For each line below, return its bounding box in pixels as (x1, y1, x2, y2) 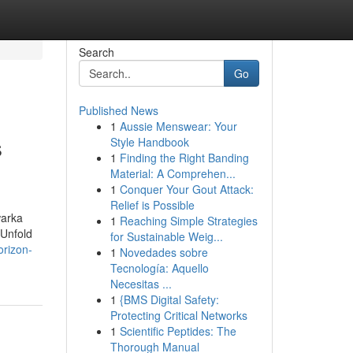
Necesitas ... (110, 276, 172, 292)
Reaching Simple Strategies (119, 213, 258, 229)
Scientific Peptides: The (119, 323, 236, 339)
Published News (78, 102, 158, 118)
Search (78, 44, 114, 60)
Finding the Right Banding (119, 150, 249, 165)
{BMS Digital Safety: (119, 292, 219, 307)
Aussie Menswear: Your (119, 118, 237, 134)
